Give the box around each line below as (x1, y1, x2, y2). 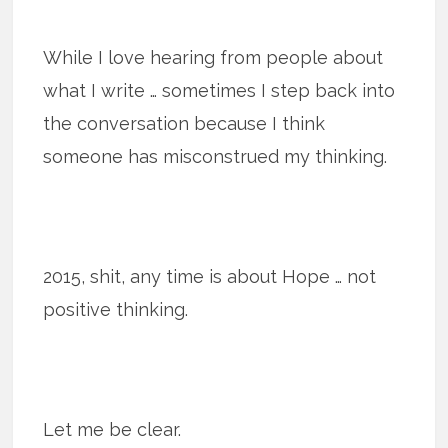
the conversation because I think (43, 112, 326, 134)
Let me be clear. (43, 418, 182, 440)
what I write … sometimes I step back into (43, 79, 396, 101)
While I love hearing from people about (43, 46, 384, 68)
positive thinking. (43, 298, 189, 320)
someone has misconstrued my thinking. (43, 145, 388, 167)
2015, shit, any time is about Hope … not (43, 265, 377, 287)
